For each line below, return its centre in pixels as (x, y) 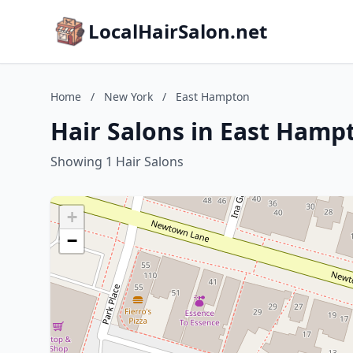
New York (128, 97)
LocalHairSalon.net (178, 31)
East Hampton (213, 97)
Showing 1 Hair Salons (117, 162)
